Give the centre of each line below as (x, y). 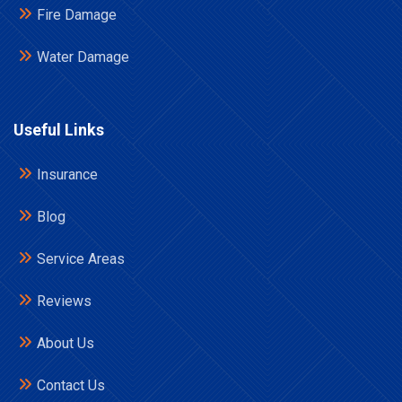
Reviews (64, 301)
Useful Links (59, 130)
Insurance (67, 175)
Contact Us (71, 385)
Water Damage (83, 57)
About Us (66, 343)
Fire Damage (77, 15)
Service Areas (81, 259)
